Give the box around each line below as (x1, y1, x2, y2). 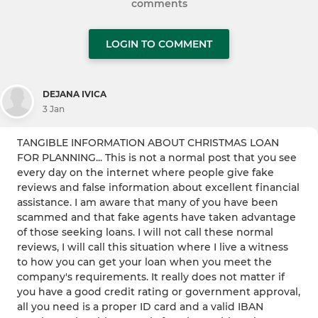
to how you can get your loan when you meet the (17, 255, 272, 268)
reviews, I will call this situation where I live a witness (17, 240, 288, 253)
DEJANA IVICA (43, 89, 106, 100)
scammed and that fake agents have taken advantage (17, 210, 296, 224)
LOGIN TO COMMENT (106, 37, 212, 50)
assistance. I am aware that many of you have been (17, 195, 278, 209)
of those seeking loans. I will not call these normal (17, 225, 273, 238)
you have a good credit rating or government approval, (17, 285, 300, 298)
